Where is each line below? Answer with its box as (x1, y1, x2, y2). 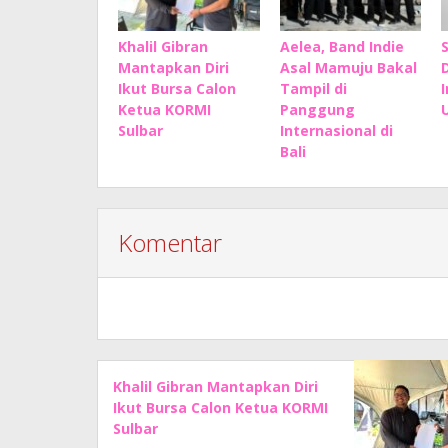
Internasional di (279, 121, 393, 140)
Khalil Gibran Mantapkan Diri (113, 377, 318, 396)
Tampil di (279, 79, 347, 98)
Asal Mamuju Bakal (279, 58, 417, 77)
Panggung (279, 100, 355, 119)
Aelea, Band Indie (279, 37, 404, 56)
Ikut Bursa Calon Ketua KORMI (113, 398, 328, 417)
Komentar (118, 226, 222, 259)
